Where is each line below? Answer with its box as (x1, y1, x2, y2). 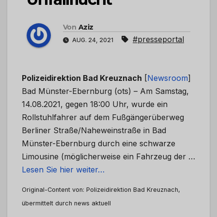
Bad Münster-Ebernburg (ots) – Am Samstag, (22, 86, 189, 96)
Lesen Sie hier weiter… (22, 165, 105, 175)
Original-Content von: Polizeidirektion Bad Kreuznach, (22, 186, 180, 194)
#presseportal (133, 34, 184, 45)
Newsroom (147, 73, 188, 83)
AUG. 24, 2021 (71, 36, 115, 44)
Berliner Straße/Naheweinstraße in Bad (22, 125, 166, 136)
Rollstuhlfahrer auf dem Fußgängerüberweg (22, 112, 184, 123)
